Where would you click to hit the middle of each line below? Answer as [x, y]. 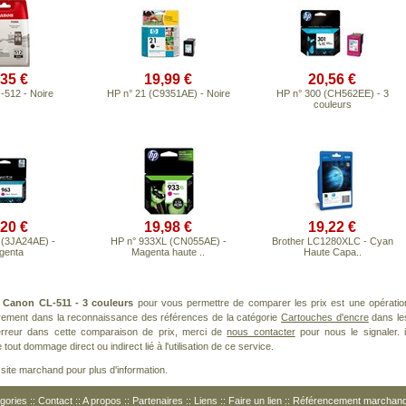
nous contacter [261, 332]
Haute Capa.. [332, 252]
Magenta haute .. [168, 252]
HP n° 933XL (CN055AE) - [168, 241]
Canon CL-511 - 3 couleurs [68, 303]
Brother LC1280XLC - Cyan [332, 241]
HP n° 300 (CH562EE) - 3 [332, 93]
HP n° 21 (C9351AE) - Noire [168, 93]
